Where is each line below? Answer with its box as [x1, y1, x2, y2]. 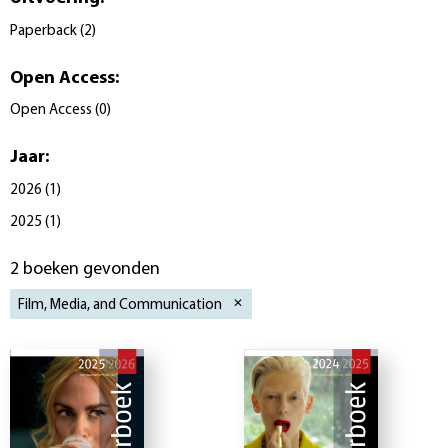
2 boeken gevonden [10, 260, 160, 279]
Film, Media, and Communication [18, 298, 222, 313]
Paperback [10, 23, 77, 39]
